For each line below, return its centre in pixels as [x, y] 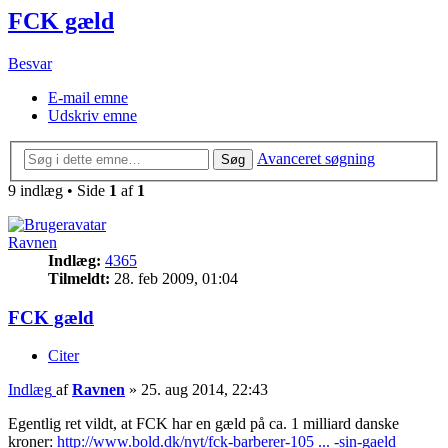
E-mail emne [88, 98]
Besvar [30, 64]
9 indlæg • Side [58, 190]
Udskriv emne [92, 116]
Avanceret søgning [316, 158]
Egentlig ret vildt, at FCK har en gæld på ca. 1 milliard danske [203, 424]
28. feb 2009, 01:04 [174, 278]
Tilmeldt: [79, 278]
